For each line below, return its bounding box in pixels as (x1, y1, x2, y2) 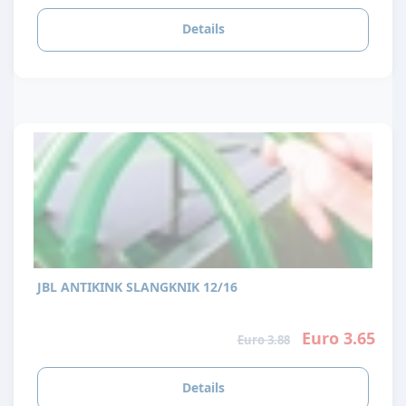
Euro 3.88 (237, 332, 290, 349)
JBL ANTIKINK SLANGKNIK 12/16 (126, 278, 237, 296)
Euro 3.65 (301, 327, 375, 350)
